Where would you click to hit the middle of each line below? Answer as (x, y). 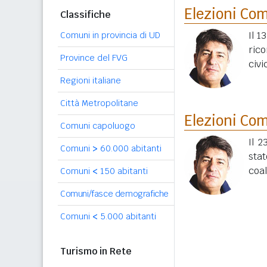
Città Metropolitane (99, 103)
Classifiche (86, 15)
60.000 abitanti (130, 148)
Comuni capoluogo (98, 126)
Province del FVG (94, 58)
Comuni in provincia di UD (110, 35)
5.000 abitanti (127, 216)
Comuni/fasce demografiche (114, 194)
